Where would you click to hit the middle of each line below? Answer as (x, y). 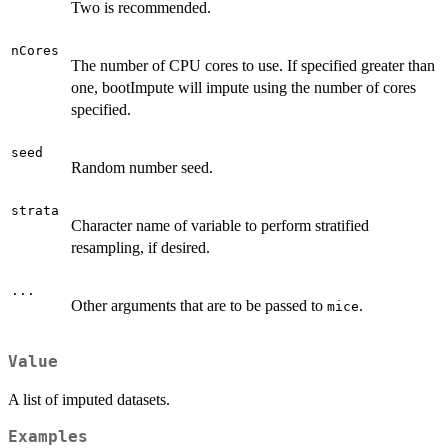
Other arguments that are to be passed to (199, 305)
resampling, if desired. (140, 247)
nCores (35, 50)
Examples (48, 436)
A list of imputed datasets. (89, 399)
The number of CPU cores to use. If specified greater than (253, 65)
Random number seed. (142, 167)
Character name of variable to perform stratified (220, 225)
